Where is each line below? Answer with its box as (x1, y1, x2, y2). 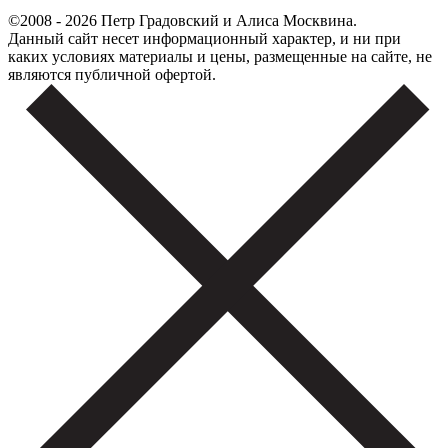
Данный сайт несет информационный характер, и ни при (8, 29, 401, 47)
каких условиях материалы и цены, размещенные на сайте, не (8, 47, 432, 65)
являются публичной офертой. (8, 65, 216, 83)
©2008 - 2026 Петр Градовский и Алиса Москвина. (8, 11, 357, 29)
